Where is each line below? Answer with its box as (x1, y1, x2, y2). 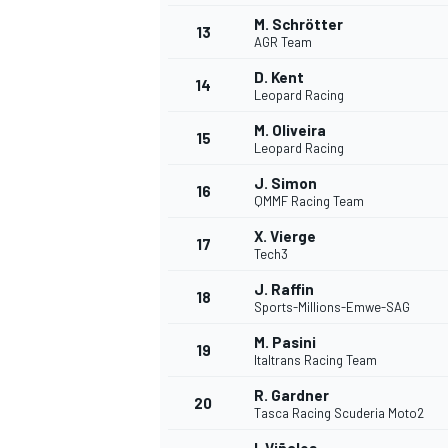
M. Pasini (254, 333, 316, 352)
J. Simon (254, 174, 317, 193)
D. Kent (254, 68, 304, 87)
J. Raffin (254, 280, 314, 299)
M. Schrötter (254, 15, 343, 34)
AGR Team (254, 34, 312, 51)
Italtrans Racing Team (254, 352, 377, 369)
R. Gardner (254, 386, 329, 405)
